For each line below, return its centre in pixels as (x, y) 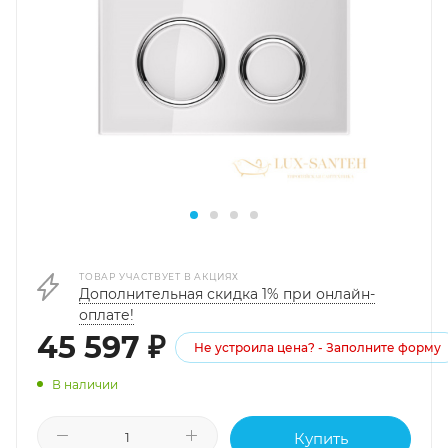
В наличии (85, 384)
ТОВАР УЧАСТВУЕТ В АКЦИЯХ (159, 277)
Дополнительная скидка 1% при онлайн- (227, 294)
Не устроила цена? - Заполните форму (317, 348)
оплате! (106, 315)
